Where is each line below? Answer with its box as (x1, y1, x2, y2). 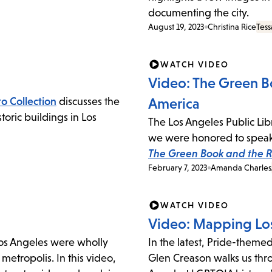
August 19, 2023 (148, 22, 205, 32)
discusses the (56, 95, 120, 108)
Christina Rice (208, 22, 256, 32)
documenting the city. (148, 7, 251, 19)
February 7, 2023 (148, 163, 208, 173)
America (148, 95, 200, 112)
